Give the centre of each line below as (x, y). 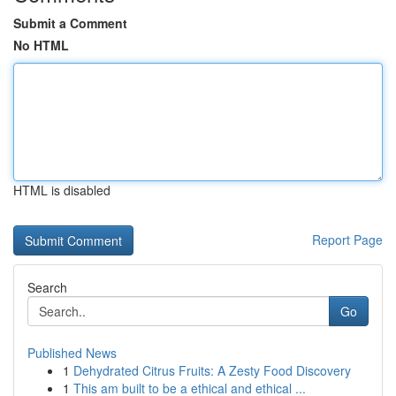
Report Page (347, 240)
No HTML (41, 45)
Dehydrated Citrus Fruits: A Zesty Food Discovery (212, 370)
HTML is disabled (62, 190)
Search (47, 287)
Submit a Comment (70, 23)
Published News (72, 353)
